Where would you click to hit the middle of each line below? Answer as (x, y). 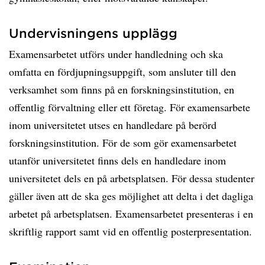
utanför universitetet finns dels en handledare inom (117, 160)
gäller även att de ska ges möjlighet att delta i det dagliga (131, 196)
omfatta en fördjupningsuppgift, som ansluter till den (122, 72)
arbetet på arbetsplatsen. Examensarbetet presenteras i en (131, 214)
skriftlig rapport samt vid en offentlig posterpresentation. (130, 231)
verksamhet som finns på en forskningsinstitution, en (122, 89)
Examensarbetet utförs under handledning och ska (116, 54)
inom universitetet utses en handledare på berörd (113, 125)
